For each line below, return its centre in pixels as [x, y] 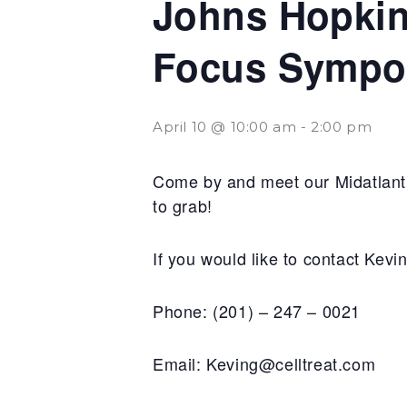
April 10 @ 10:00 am [225, 127]
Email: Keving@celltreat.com [264, 363]
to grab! [183, 205]
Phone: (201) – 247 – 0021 [258, 311]
